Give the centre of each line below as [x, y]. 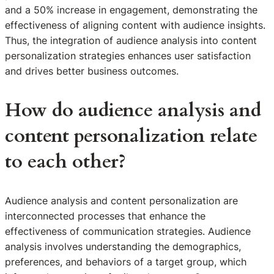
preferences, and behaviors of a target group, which [126, 262]
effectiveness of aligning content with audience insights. [135, 25]
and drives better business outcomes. [92, 71]
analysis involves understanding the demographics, [123, 247]
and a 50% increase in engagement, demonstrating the [131, 10]
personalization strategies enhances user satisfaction [128, 56]
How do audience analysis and [133, 110]
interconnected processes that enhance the [105, 216]
